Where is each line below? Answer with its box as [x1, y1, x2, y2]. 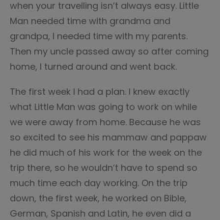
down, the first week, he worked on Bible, [10, 192, 187, 204]
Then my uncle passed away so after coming [10, 45, 209, 57]
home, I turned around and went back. [10, 60, 177, 73]
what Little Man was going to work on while [10, 101, 197, 113]
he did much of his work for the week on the [10, 146, 202, 159]
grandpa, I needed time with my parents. [10, 30, 188, 42]
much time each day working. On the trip [10, 177, 188, 189]
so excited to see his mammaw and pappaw [10, 131, 207, 143]
